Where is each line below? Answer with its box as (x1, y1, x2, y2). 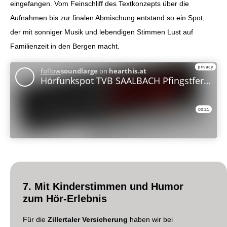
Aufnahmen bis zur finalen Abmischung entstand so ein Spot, (10, 14, 205, 22)
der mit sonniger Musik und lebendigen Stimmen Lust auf (10, 28, 193, 36)
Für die (23, 215, 48, 224)
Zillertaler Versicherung (48, 215, 128, 224)
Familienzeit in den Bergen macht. (10, 42, 120, 51)
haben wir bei (128, 215, 173, 224)
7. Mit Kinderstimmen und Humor (23, 181, 183, 193)
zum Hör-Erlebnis (23, 193, 107, 205)
